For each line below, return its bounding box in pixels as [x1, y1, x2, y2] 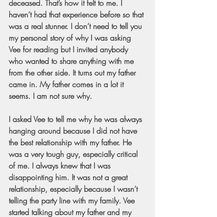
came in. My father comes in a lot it [9, 78, 126, 90]
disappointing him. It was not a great [9, 171, 130, 183]
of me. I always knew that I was [9, 160, 113, 171]
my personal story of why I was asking [9, 32, 133, 43]
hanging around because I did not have [9, 125, 139, 136]
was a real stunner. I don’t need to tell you [9, 20, 144, 31]
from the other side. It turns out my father [9, 67, 138, 78]
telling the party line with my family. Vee [9, 195, 137, 206]
